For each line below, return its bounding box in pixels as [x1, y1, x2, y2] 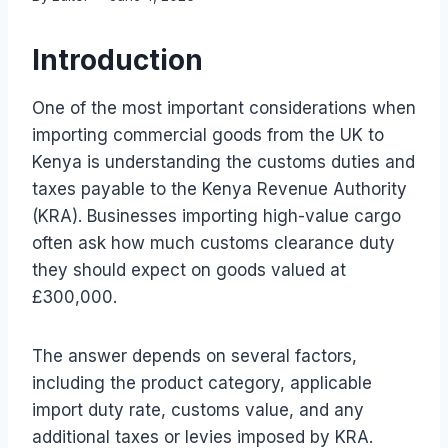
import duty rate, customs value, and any [32, 399, 364, 420]
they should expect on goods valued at [32, 259, 346, 280]
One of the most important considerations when [32, 97, 416, 118]
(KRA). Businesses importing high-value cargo [32, 205, 401, 226]
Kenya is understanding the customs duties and [32, 151, 415, 172]
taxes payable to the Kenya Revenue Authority [32, 178, 407, 199]
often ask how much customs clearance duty [32, 232, 395, 253]
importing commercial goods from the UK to [32, 124, 384, 145]
